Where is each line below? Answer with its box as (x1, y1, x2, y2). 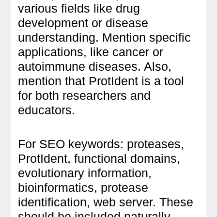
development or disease (18, 15, 149, 30)
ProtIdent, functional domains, (18, 151, 181, 165)
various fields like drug (18, 1, 140, 15)
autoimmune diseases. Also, (18, 59, 172, 73)
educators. (18, 103, 76, 117)
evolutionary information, (18, 166, 152, 180)
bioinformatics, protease (18, 180, 149, 194)
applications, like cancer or (18, 45, 164, 59)
